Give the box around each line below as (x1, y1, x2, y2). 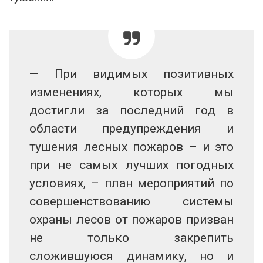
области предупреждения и (29, 121, 234, 136)
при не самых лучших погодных (29, 157, 234, 172)
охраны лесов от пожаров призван (29, 212, 234, 227)
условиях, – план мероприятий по (29, 176, 234, 190)
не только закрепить (29, 230, 234, 245)
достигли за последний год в (29, 103, 234, 117)
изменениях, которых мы (29, 85, 234, 99)
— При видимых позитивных (29, 66, 234, 81)
